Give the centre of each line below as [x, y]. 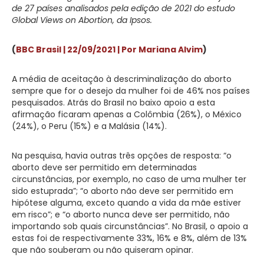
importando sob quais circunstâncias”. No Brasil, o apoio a [130, 226]
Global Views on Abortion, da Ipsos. [82, 20]
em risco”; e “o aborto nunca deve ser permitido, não [121, 214]
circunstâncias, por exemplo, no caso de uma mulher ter [129, 179]
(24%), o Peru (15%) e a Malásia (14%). [89, 126]
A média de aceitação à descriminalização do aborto [122, 79]
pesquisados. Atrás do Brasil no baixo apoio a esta [113, 102]
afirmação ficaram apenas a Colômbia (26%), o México [127, 114]
